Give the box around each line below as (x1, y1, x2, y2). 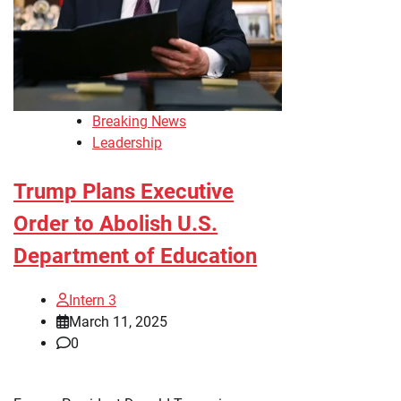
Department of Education (13, 243, 257, 269)
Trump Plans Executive (13, 179, 234, 205)
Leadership (92, 134, 162, 152)
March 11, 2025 (69, 312, 167, 330)
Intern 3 (69, 291, 116, 309)
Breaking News (92, 113, 186, 131)
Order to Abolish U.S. (13, 211, 218, 237)
